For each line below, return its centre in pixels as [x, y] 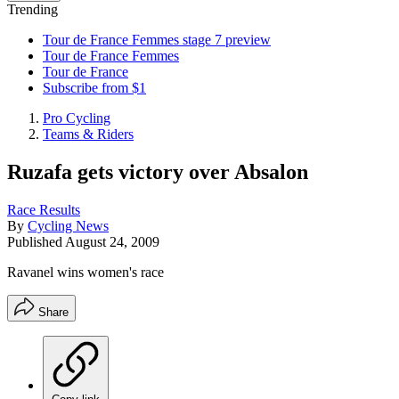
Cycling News [68, 225]
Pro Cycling [77, 118]
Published [36, 241]
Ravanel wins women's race [85, 272]
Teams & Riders [88, 134]
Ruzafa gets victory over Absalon [158, 171]
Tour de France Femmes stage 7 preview [157, 40]
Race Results [44, 209]
